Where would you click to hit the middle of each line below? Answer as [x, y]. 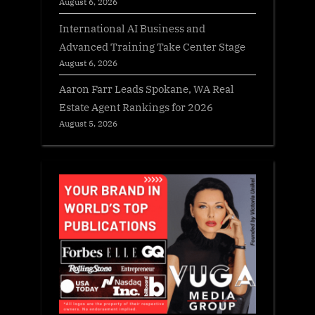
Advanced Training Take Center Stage [152, 46]
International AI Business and [132, 28]
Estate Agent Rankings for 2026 [136, 107]
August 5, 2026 [88, 123]
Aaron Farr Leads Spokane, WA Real [147, 88]
